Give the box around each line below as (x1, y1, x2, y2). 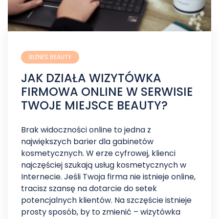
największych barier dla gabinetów (21, 136, 153, 147)
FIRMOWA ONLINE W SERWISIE (21, 84, 193, 100)
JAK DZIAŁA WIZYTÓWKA (21, 70, 161, 86)
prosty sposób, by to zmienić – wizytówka (21, 206, 180, 218)
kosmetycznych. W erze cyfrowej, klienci (21, 148, 175, 159)
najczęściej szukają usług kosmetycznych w (21, 159, 186, 171)
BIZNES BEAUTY (29, 53, 71, 61)
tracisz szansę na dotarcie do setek (21, 183, 157, 194)
